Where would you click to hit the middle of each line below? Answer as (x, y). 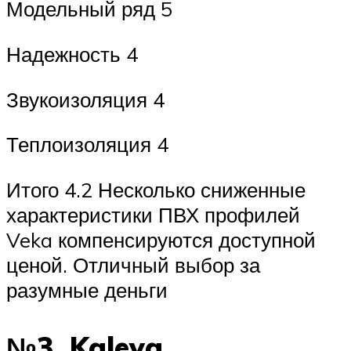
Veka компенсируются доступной (161, 239)
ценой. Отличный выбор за (133, 264)
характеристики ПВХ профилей (153, 214)
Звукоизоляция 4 (85, 99)
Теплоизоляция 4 (87, 145)
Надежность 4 (72, 54)
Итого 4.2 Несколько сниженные (156, 189)
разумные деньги (87, 289)
